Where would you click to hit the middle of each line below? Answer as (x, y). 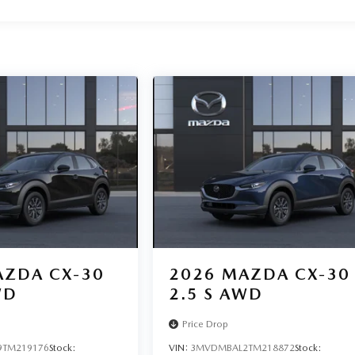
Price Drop (206, 324)
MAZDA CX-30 (286, 274)
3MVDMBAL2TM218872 (243, 347)
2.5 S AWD (216, 294)
